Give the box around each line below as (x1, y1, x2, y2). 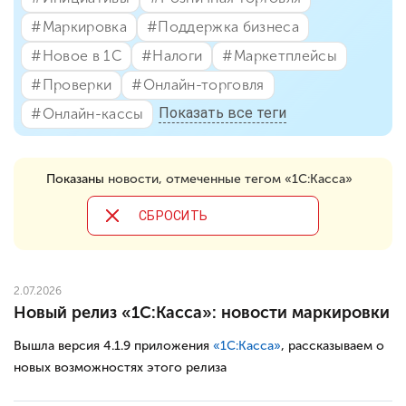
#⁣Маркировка (31, 17, 127, 35)
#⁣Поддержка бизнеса (146, 17, 299, 35)
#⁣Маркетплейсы (222, 46, 337, 64)
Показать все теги (159, 104, 287, 122)
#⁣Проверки (31, 75, 112, 93)
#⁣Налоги (140, 46, 203, 64)
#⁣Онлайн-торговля (131, 75, 265, 93)
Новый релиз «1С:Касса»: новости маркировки (14, 302, 390, 323)
